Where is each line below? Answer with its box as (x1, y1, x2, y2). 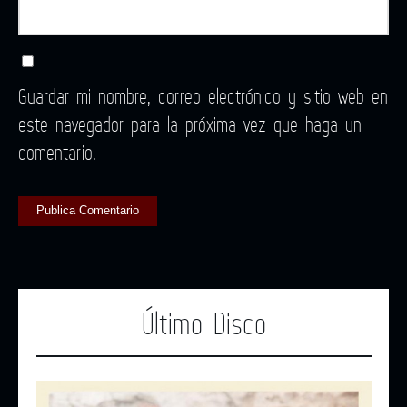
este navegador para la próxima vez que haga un (18, 109, 362, 138)
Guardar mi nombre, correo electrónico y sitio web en (18, 81, 388, 110)
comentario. (18, 137, 96, 166)
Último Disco (141, 303, 266, 344)
